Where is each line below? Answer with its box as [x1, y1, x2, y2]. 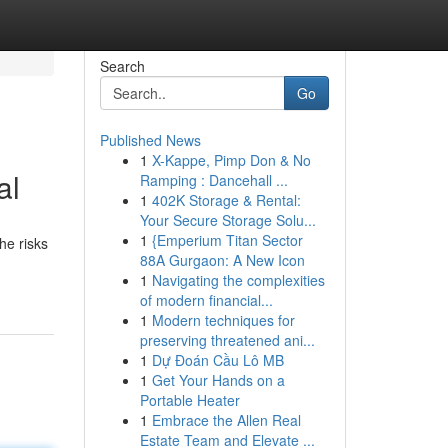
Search [99, 56, 145, 76]
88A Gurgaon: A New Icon [139, 250, 305, 270]
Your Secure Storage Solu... [139, 210, 316, 230]
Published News [99, 130, 201, 150]
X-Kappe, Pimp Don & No [151, 150, 311, 170]
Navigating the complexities [151, 270, 325, 290]
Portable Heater [139, 390, 240, 410]
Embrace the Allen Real [151, 410, 301, 430]
